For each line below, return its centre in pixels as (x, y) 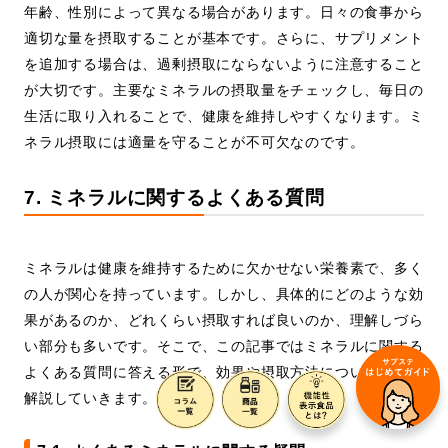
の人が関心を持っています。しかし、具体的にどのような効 (224, 294)
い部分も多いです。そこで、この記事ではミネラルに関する (224, 346)
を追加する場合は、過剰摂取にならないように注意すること (224, 64)
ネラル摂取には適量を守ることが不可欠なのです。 (194, 142)
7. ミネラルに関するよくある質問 (174, 197)
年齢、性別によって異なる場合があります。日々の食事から (224, 12)
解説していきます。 (91, 398)
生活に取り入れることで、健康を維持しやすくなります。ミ (224, 116)
